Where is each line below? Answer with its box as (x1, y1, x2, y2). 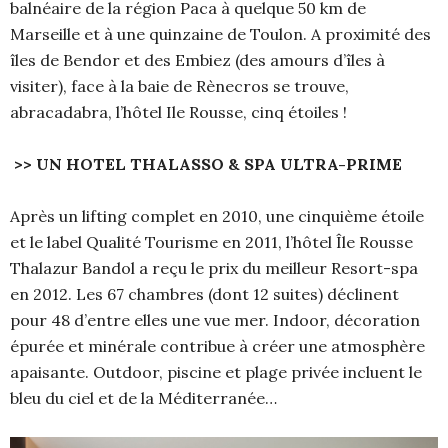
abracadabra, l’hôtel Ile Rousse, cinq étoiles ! (10, 101, 347, 122)
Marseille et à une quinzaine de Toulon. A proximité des (10, 23, 431, 44)
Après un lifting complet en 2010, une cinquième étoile (10, 205, 424, 226)
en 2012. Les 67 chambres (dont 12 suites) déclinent (10, 283, 399, 304)
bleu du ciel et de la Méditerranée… (10, 387, 277, 408)
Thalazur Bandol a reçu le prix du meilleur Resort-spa (10, 257, 418, 278)
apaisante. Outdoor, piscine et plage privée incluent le (10, 361, 422, 382)
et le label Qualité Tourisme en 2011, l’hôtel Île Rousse (10, 231, 413, 252)
